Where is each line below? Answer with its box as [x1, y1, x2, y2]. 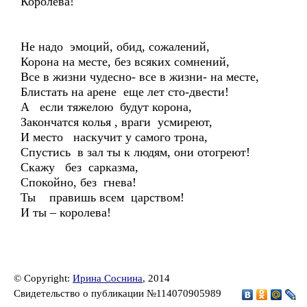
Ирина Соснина [73, 273, 143, 284]
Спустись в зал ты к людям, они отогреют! [21, 145, 250, 159]
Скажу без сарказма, [21, 160, 138, 174]
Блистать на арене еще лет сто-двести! [21, 85, 229, 99]
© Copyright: [14, 273, 73, 284]
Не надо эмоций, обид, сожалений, [21, 40, 210, 53]
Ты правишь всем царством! [21, 191, 184, 204]
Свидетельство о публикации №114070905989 [14, 287, 224, 299]
